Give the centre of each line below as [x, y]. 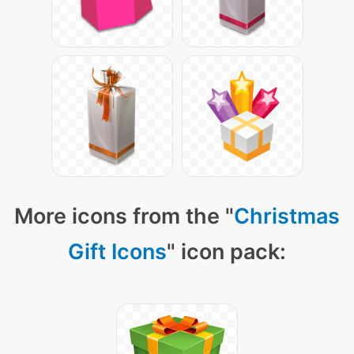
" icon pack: [226, 252]
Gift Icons [117, 252]
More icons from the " [124, 217]
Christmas [287, 217]
